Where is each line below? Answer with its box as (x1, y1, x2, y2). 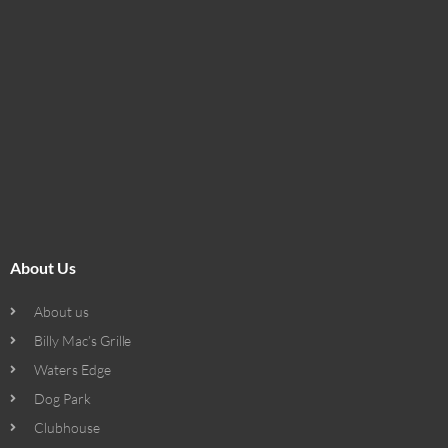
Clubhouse (34, 419, 100, 437)
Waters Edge (34, 361, 111, 379)
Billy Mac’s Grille (34, 332, 132, 350)
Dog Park (34, 390, 91, 408)
